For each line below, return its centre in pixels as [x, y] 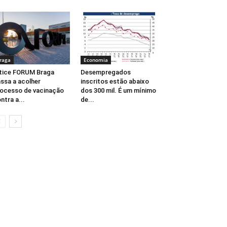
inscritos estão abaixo [115, 82]
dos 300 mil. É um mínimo [118, 91]
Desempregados [105, 72]
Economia [96, 60]
